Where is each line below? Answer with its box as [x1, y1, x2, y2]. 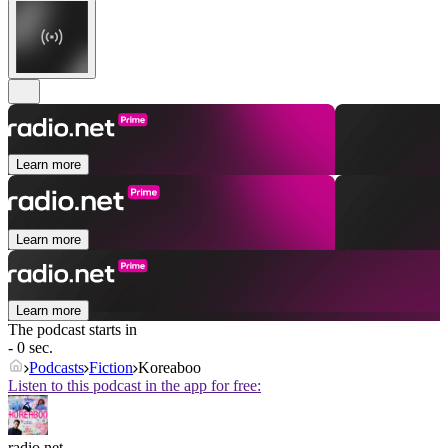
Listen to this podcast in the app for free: [8, 377, 261, 395]
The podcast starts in [8, 321, 137, 339]
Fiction [89, 359, 133, 377]
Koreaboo [138, 359, 201, 377]
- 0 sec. [8, 339, 53, 357]
